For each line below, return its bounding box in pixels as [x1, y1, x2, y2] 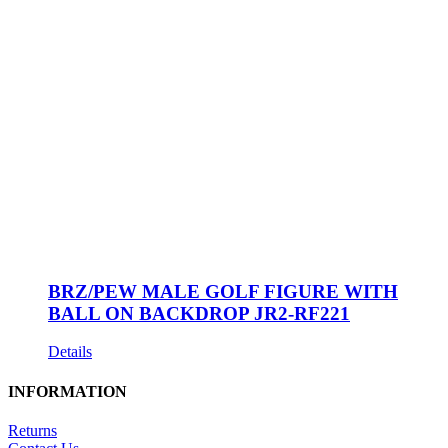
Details [48, 343, 92, 361]
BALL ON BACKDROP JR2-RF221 [48, 302, 350, 324]
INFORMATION [8, 382, 127, 400]
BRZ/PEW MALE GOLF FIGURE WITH [48, 280, 398, 302]
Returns [8, 421, 57, 439]
